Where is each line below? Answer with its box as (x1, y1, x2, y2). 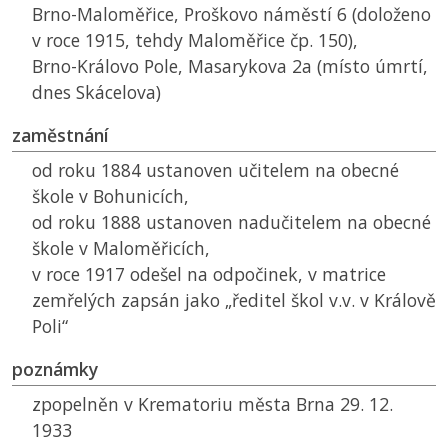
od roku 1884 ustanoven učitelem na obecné (32, 158, 399, 183)
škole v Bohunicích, (32, 184, 189, 209)
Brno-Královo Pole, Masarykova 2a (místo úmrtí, (32, 54, 428, 79)
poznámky (12, 357, 98, 382)
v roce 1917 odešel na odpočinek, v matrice (32, 262, 386, 287)
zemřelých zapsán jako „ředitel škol (32, 288, 329, 313)
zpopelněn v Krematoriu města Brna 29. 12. (32, 392, 393, 417)
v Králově (355, 288, 436, 313)
